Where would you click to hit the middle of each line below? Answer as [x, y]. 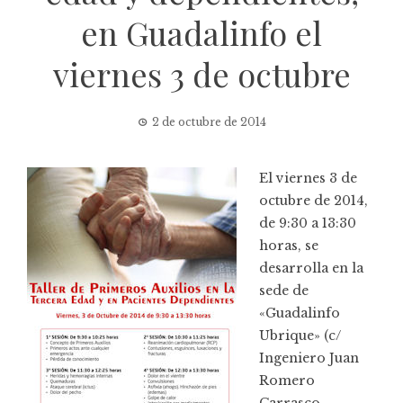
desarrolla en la [311, 268]
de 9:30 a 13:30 [308, 223]
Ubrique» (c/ [300, 335]
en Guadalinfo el [201, 32]
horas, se [289, 245]
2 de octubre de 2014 [209, 121]
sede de [284, 290]
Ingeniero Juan [309, 358]
